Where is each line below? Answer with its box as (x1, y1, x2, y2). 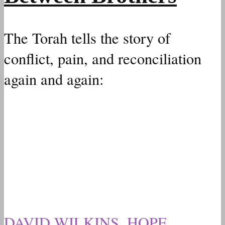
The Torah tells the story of (4, 27, 170, 48)
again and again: (4, 68, 103, 89)
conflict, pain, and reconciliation (4, 48, 201, 69)
